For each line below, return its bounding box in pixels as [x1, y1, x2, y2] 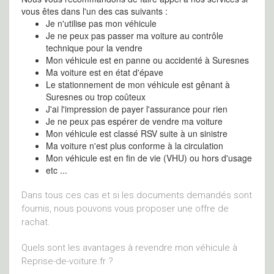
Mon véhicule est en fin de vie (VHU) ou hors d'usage [46, 152, 252, 164]
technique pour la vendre [46, 42, 143, 54]
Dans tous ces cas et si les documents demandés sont [21, 190, 252, 201]
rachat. [21, 217, 50, 228]
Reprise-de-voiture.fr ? [21, 256, 113, 267]
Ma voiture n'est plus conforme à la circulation [46, 139, 223, 152]
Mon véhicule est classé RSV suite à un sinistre [46, 127, 228, 139]
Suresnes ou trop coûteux [46, 91, 146, 103]
